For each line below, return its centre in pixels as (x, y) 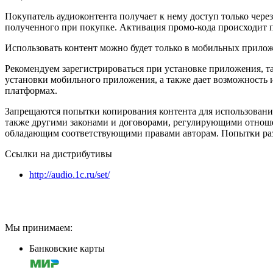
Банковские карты (67, 248)
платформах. (31, 90)
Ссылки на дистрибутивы (58, 154)
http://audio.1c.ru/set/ (69, 174)
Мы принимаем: (39, 227)
